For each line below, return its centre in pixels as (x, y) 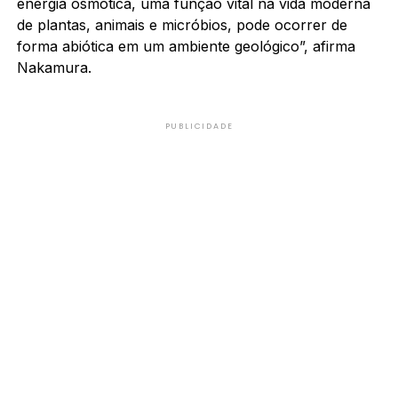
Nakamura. (54, 67)
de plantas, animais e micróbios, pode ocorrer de (182, 24)
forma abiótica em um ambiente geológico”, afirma (186, 46)
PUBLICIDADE (199, 126)
